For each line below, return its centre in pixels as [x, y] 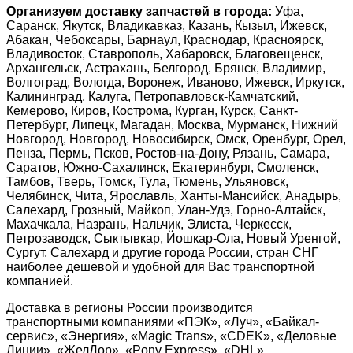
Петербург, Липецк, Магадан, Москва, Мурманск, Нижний [172, 125]
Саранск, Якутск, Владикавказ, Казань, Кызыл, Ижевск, [167, 26]
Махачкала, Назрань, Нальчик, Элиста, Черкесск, [149, 225]
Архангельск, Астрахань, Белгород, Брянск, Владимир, [166, 69]
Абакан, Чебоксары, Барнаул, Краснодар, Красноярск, [165, 40]
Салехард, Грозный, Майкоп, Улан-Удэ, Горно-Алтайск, [166, 210]
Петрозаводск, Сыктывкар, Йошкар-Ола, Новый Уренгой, [173, 239]
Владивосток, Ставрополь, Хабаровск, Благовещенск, [165, 54]
